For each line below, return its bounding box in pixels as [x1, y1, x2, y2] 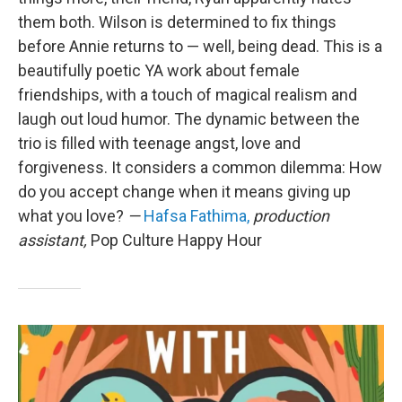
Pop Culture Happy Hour [91, 231, 262, 249]
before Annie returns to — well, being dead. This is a [18, 37, 382, 56]
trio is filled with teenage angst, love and [18, 134, 301, 153]
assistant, [18, 231, 91, 249]
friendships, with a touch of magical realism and [18, 85, 357, 104]
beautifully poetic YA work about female [18, 61, 300, 80]
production [249, 206, 329, 225]
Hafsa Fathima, [144, 206, 249, 225]
